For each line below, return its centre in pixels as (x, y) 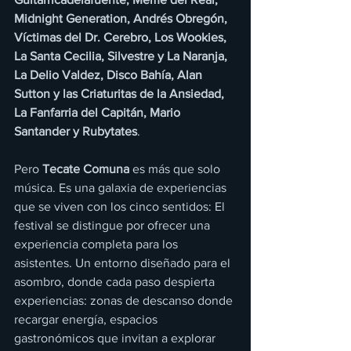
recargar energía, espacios (87, 319)
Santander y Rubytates (76, 131)
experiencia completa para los (98, 244)
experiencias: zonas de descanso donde (125, 300)
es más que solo (178, 169)
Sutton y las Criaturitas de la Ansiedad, (121, 94)
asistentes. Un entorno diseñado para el (124, 263)
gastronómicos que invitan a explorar (116, 338)
